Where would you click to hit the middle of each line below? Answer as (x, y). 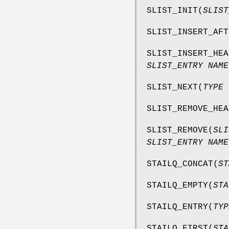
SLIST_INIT (172, 10)
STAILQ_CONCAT (180, 164)
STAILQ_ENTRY (177, 207)
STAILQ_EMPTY (177, 185)
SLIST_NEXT (172, 87)
